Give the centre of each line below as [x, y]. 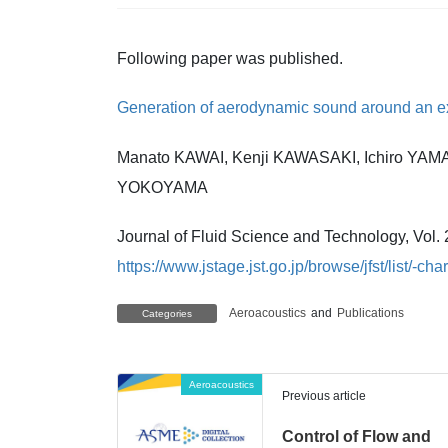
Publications [370, 312]
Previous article [324, 395]
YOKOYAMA [162, 187]
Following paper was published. [230, 59]
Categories [167, 313]
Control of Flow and [357, 436]
